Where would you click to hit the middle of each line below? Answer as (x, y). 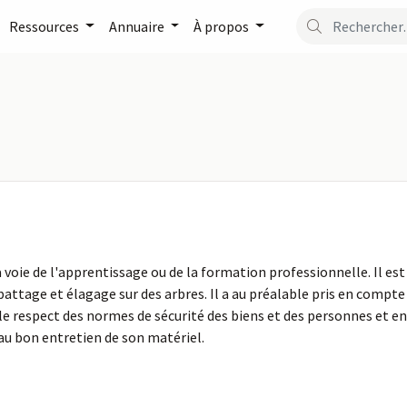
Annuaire (138, 26)
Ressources (45, 26)
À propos (223, 26)
